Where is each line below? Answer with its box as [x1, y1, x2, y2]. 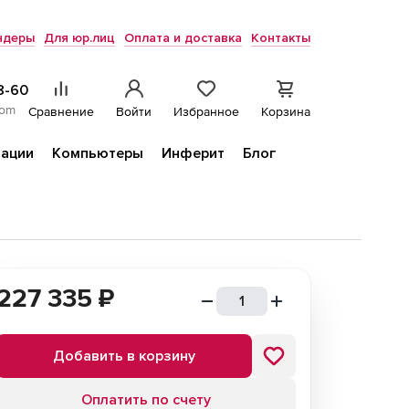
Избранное [173, 104, 239, 119]
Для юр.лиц [44, 30, 115, 46]
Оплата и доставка [124, 30, 242, 46]
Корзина [261, 104, 310, 119]
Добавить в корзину [53, 347, 195, 365]
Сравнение [28, 104, 94, 119]
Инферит [162, 144, 225, 163]
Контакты [251, 30, 310, 46]
